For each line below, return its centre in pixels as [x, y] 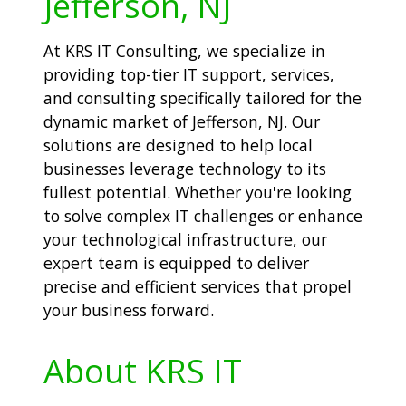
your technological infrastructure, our [185, 240]
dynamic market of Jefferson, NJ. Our [182, 122]
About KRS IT [143, 370]
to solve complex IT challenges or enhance [203, 216]
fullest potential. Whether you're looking [198, 193]
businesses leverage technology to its [185, 169]
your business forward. [129, 310]
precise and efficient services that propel [198, 287]
